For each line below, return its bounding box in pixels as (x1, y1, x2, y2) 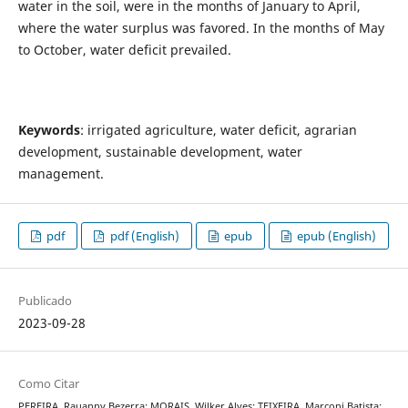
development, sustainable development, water (17, 143, 302, 161)
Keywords (17, 121, 80, 139)
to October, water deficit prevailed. (17, 41, 231, 59)
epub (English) (294, 228, 377, 245)
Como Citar (17, 375, 79, 393)
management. (17, 165, 104, 183)
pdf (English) (107, 228, 179, 245)
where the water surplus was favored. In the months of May (17, 19, 384, 37)
